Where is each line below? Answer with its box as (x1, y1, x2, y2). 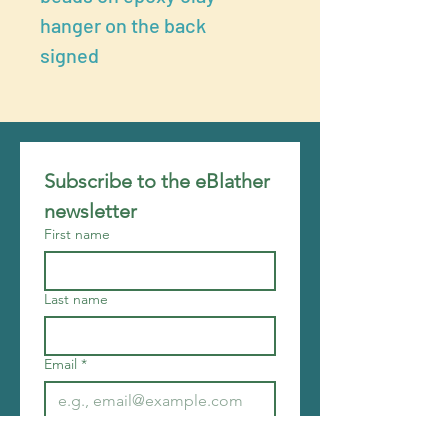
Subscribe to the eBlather (44, 169, 270, 193)
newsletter (44, 199, 137, 223)
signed (40, 43, 99, 67)
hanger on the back (40, 13, 206, 37)
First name (44, 225, 110, 243)
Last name (44, 290, 108, 308)
